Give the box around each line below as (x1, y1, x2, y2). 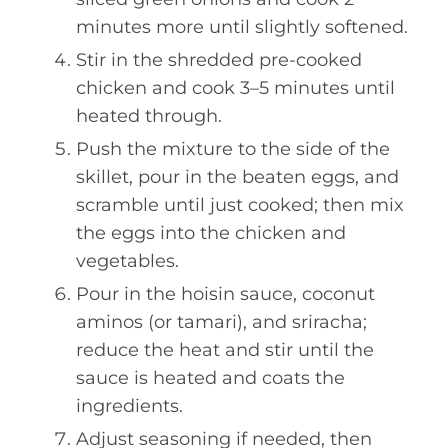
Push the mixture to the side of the (76, 138, 390, 160)
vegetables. (76, 250, 179, 272)
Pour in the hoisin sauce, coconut (76, 283, 375, 305)
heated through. (76, 105, 222, 127)
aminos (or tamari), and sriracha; (76, 311, 367, 333)
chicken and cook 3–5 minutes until (76, 77, 395, 99)
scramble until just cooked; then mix (76, 194, 404, 216)
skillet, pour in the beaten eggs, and (76, 166, 399, 188)
